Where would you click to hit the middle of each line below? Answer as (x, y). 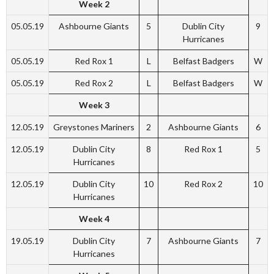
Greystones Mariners (94, 127)
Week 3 (94, 105)
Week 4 (94, 219)
